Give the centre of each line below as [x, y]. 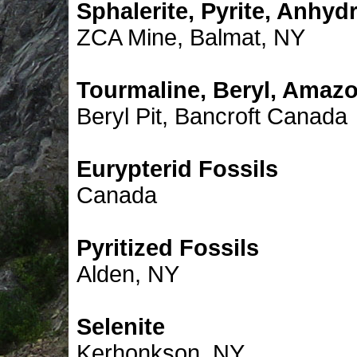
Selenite [121, 327]
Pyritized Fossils [168, 248]
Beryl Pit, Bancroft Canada [212, 116]
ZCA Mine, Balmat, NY [191, 37]
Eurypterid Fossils [177, 169]
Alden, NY [128, 274]
